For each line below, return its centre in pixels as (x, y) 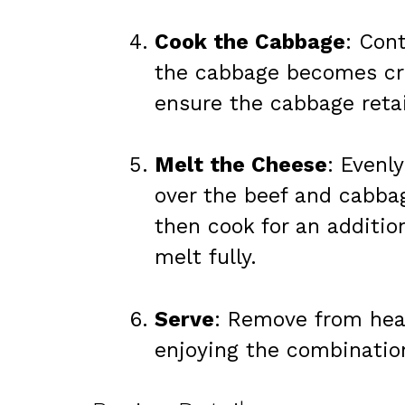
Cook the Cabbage (250, 42)
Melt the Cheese (241, 165)
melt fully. (206, 258)
